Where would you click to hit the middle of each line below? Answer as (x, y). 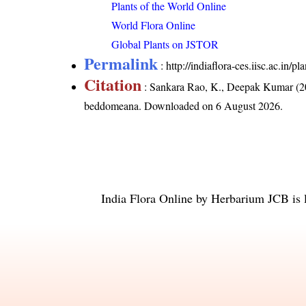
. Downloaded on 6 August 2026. (211, 105)
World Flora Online (154, 25)
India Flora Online (147, 198)
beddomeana (112, 105)
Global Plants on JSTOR (165, 44)
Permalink (121, 63)
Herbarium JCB (250, 198)
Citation (113, 84)
